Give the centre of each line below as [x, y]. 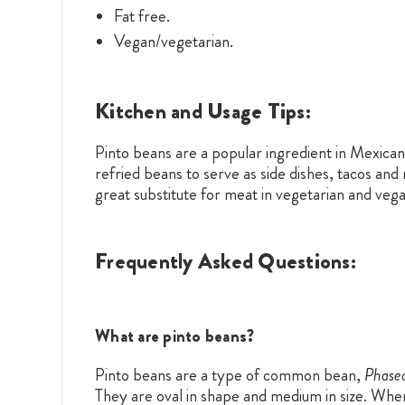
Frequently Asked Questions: [226, 261]
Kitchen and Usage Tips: [203, 111]
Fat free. [141, 15]
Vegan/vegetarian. [173, 41]
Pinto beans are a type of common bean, [230, 374]
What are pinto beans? [175, 335]
